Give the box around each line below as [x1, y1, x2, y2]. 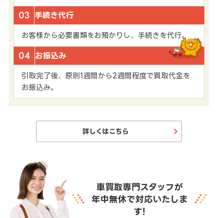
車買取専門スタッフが [96, 182, 183, 192]
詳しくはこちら [82, 127, 129, 135]
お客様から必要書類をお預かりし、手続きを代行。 [21, 31, 189, 40]
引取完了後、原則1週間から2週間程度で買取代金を [21, 72, 190, 80]
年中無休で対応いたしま [91, 194, 188, 204]
